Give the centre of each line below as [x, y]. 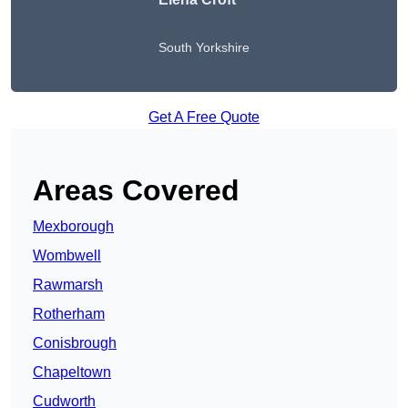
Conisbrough [75, 343]
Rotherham [69, 314]
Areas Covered [136, 191]
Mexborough [73, 227]
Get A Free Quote [204, 117]
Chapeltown [72, 372]
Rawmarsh [68, 285]
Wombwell [67, 256]
